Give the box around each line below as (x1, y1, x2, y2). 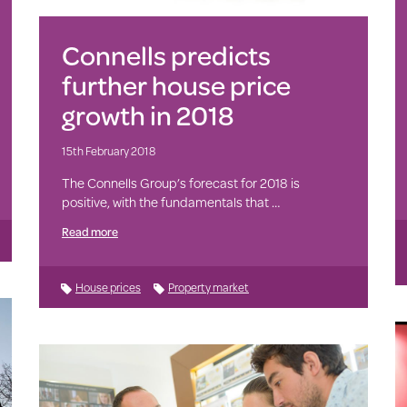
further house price (61, 65, 291, 105)
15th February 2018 (61, 143, 155, 160)
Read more (61, 223, 118, 241)
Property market (167, 279, 249, 296)
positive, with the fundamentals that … (61, 193, 280, 213)
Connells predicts (61, 35, 271, 75)
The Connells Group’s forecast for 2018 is (61, 174, 300, 194)
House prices (74, 279, 141, 296)
